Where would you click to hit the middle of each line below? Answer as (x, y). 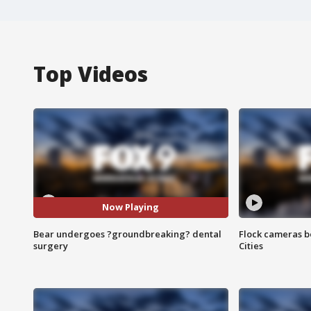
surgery (51, 245)
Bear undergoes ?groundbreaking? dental (127, 234)
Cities (251, 245)
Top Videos (91, 74)
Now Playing (131, 207)
